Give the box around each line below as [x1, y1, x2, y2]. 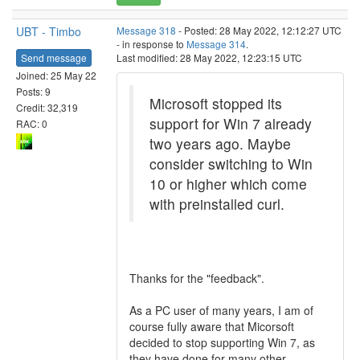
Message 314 [186, 37, 246, 51]
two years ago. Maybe [149, 133, 291, 153]
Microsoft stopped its [149, 93, 282, 113]
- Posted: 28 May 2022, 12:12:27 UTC [176, 23, 342, 37]
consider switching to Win [149, 153, 313, 174]
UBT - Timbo [16, 23, 81, 39]
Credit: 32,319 [16, 100, 78, 114]
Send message [21, 50, 87, 64]
